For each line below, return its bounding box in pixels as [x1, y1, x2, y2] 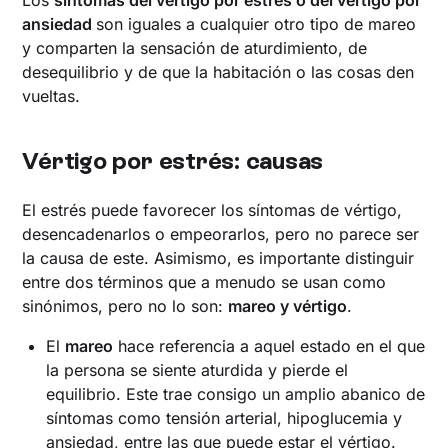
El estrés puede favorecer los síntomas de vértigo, [22, 199, 403, 220]
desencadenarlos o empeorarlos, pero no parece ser [22, 223, 420, 244]
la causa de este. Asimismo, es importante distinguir [22, 247, 415, 268]
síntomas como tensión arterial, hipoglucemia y [46, 407, 403, 428]
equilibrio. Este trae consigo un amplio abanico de [46, 383, 426, 404]
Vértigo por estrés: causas [22, 145, 324, 175]
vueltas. [22, 85, 81, 106]
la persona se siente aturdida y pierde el [46, 359, 349, 380]
